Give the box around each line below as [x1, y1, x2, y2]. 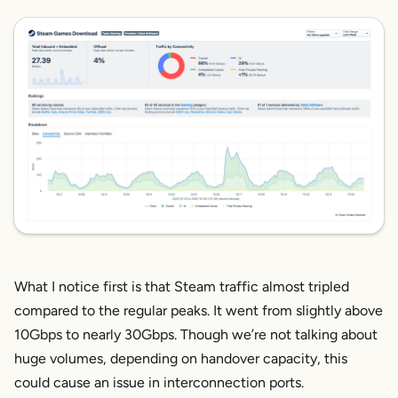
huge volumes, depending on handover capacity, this [14, 349, 347, 367]
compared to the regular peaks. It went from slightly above [14, 301, 383, 319]
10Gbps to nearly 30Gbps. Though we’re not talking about [14, 325, 378, 343]
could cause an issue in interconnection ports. [14, 373, 304, 391]
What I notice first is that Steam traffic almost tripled [14, 277, 349, 295]
